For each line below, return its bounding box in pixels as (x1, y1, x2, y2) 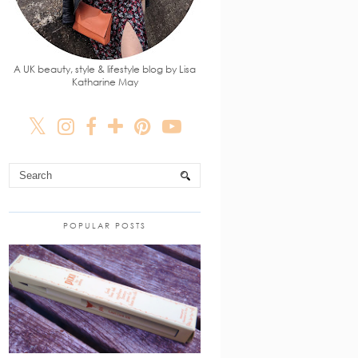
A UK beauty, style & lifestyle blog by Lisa (14, 63, 196, 76)
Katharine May (71, 76, 138, 89)
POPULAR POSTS (63, 221, 146, 231)
